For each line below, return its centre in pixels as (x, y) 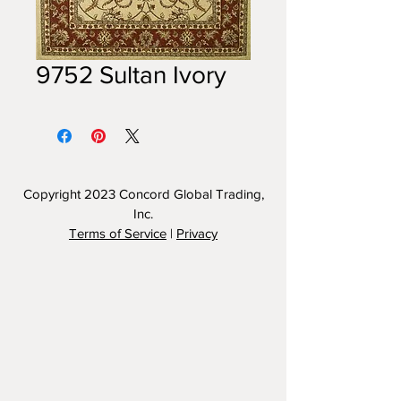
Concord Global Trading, (191, 194)
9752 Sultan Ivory (131, 75)
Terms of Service (118, 233)
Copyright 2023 (71, 194)
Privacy (197, 233)
